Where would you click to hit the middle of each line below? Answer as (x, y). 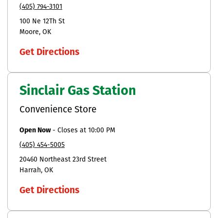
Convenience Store (58, 110)
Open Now (35, 130)
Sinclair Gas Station (78, 91)
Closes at (73, 130)
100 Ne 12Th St (42, 21)
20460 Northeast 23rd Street (63, 160)
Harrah (30, 170)
